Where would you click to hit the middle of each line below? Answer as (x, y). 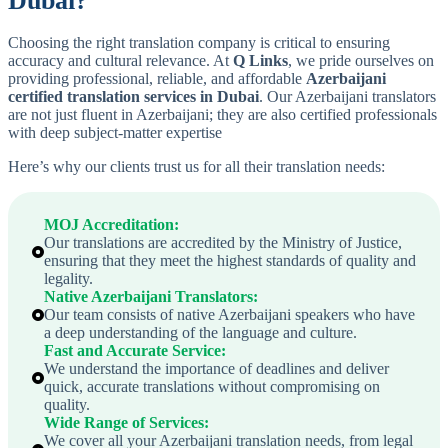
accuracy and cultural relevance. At (120, 61)
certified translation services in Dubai (133, 97)
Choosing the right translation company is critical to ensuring (199, 43)
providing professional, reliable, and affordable (157, 79)
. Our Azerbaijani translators (347, 97)
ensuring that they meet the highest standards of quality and (230, 261)
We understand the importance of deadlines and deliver (216, 369)
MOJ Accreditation (109, 225)
